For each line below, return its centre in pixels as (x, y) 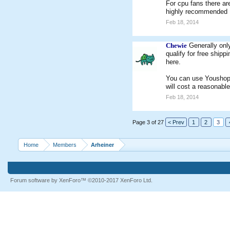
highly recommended (196, 12)
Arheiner (102, 145)
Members (64, 145)
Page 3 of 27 (148, 122)
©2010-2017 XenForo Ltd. (120, 180)
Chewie (176, 45)
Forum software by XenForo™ (49, 180)
